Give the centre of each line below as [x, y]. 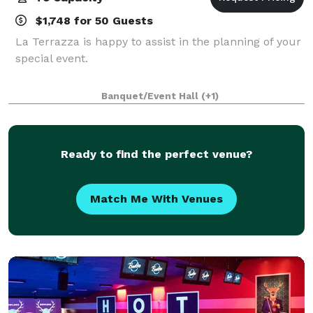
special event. [52, 58]
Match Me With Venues [156, 198]
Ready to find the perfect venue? [156, 154]
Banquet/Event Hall [151, 96]
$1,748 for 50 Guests [93, 20]
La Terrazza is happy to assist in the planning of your [158, 41]
